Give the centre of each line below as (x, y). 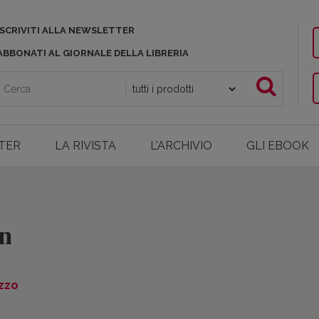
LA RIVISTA (85, 146)
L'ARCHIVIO (182, 146)
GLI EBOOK (278, 146)
